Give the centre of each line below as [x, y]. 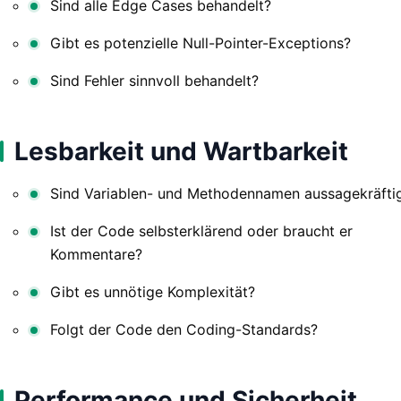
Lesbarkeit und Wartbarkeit [181, 151]
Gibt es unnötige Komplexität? [153, 291]
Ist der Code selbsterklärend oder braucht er [201, 230]
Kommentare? [96, 254]
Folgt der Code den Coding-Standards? [184, 329]
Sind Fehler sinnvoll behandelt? [154, 80]
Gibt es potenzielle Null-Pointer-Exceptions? [200, 43]
